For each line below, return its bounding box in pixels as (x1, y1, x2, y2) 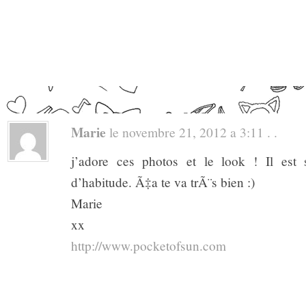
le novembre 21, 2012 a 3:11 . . (106, 122, 277, 141)
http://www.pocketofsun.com (71, 236, 226, 254)
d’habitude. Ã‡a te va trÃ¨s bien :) (71, 173, 255, 191)
